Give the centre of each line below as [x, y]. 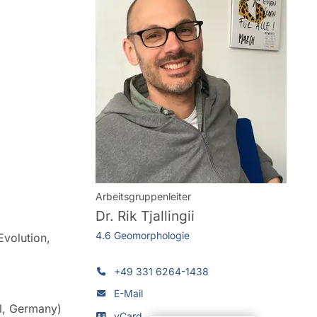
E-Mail [129, 294]
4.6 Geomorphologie [142, 235]
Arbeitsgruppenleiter [143, 197]
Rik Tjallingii [156, 215]
